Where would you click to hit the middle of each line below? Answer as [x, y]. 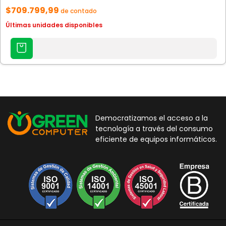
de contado [79, 11]
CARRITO [16, 55]
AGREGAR [16, 41]
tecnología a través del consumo [154, 128]
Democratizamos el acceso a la [151, 118]
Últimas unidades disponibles [54, 25]
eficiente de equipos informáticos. [156, 139]
